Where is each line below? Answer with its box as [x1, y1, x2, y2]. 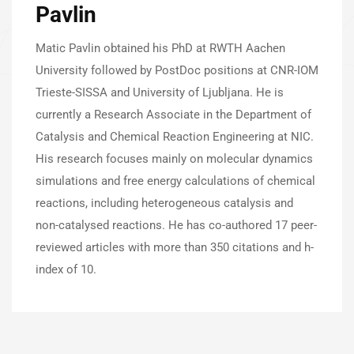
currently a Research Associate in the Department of [36, 107, 311, 122]
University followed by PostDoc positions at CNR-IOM [36, 63, 318, 78]
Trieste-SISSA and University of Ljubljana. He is [36, 85, 284, 100]
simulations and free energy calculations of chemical [36, 174, 315, 189]
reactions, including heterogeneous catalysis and [36, 196, 293, 211]
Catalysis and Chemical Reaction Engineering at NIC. [36, 130, 314, 145]
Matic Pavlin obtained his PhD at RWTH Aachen [36, 41, 285, 56]
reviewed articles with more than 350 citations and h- [36, 240, 314, 255]
